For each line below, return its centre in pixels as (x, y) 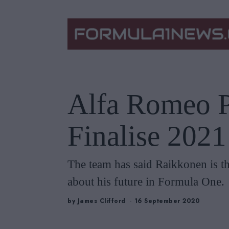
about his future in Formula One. (146, 182)
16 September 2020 (167, 201)
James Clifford (101, 201)
